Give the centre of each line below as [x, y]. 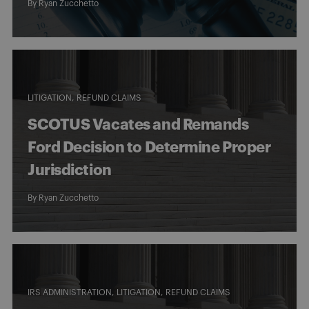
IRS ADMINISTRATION [70, 292]
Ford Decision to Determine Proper [149, 147]
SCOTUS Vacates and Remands [138, 124]
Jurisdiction [70, 170]
